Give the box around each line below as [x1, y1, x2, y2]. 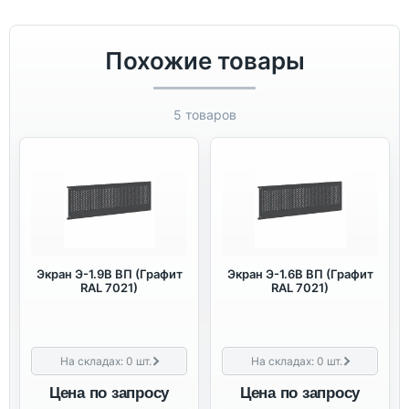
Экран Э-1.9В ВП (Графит [36, 267, 183, 281]
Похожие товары [104, 47, 305, 75]
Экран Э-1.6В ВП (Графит [226, 267, 373, 281]
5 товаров [173, 107, 236, 122]
